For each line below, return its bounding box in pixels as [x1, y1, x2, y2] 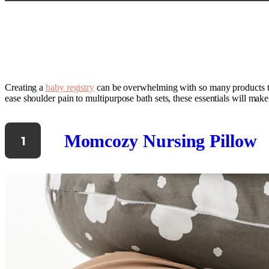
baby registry [46, 82, 95, 92]
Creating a [5, 82, 46, 92]
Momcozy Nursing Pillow [64, 130, 257, 151]
